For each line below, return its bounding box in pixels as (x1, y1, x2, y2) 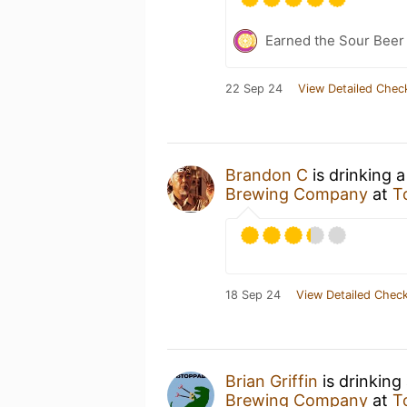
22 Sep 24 (225, 81, 283, 95)
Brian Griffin (225, 371, 318, 391)
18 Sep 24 (225, 287, 281, 302)
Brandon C (225, 164, 308, 184)
